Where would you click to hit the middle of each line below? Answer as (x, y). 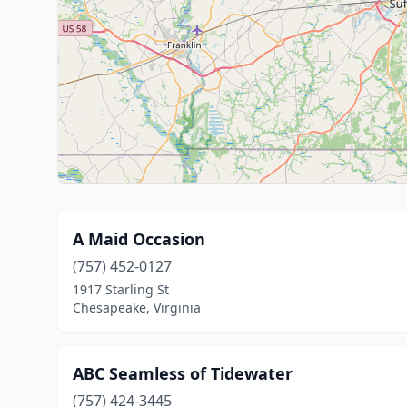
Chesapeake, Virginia (137, 308)
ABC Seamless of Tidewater (183, 373)
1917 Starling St (121, 289)
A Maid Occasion (139, 239)
